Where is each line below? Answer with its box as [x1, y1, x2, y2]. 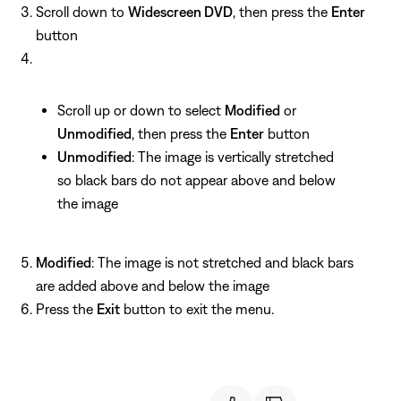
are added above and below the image [36, 277, 269, 294]
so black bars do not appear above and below [57, 171, 336, 188]
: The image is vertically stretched [132, 148, 334, 165]
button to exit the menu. [120, 300, 274, 317]
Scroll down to [36, 3, 128, 20]
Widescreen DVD [128, 3, 233, 20]
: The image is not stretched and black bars [91, 253, 354, 270]
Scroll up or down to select [57, 101, 225, 118]
